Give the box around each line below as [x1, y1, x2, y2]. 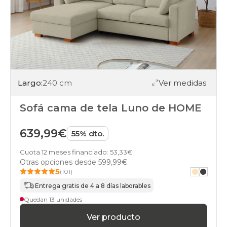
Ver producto [87, 212, 140, 222]
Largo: [18, 78, 43, 88]
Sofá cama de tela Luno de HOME [20, 102, 202, 115]
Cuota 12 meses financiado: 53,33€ [20, 148, 133, 157]
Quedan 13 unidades [24, 195, 82, 203]
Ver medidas [159, 78, 206, 88]
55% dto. [71, 129, 104, 139]
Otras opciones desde [20, 158, 98, 167]
